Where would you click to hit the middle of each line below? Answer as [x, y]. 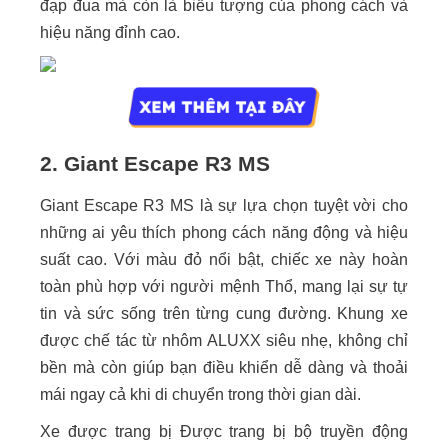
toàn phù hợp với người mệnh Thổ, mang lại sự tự [224, 287]
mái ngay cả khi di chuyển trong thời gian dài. [200, 395]
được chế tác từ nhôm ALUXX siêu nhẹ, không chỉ [224, 341]
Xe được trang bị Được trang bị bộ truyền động [224, 432]
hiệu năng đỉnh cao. [110, 32]
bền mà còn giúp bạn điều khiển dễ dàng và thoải [224, 368]
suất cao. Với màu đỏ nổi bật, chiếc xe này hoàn [224, 260]
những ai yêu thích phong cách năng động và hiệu [224, 233]
